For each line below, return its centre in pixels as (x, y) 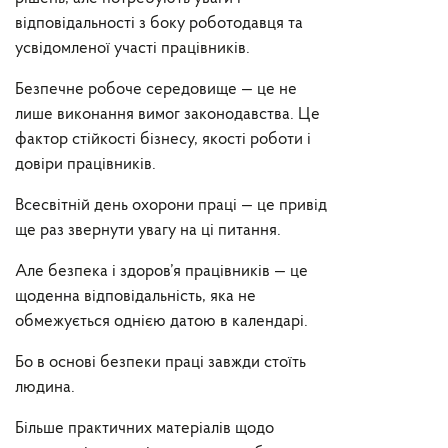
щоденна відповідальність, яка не (135, 296)
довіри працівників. (85, 164)
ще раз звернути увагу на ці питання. (148, 230)
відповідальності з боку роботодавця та (159, 23)
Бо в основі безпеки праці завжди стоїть (160, 362)
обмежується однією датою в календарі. (161, 321)
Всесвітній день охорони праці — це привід (171, 205)
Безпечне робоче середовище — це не (156, 89)
